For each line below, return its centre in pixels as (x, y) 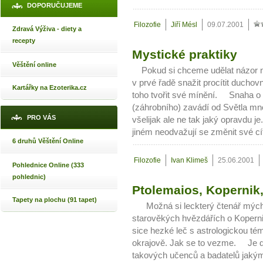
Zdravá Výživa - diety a (47, 29)
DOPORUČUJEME (55, 5)
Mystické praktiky (185, 54)
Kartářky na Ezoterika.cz (50, 87)
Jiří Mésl (184, 25)
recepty (24, 41)
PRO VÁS (41, 117)
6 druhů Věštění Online (48, 141)
